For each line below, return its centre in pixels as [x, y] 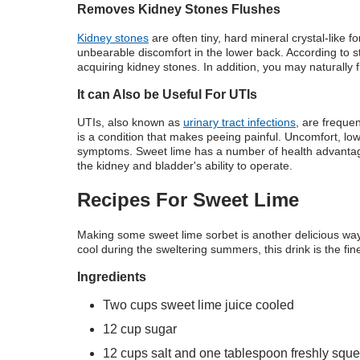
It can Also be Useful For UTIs [167, 94]
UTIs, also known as [130, 123]
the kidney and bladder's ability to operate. [185, 166]
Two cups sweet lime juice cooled [198, 305]
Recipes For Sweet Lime [188, 200]
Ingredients [112, 277]
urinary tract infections [239, 123]
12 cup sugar [140, 329]
